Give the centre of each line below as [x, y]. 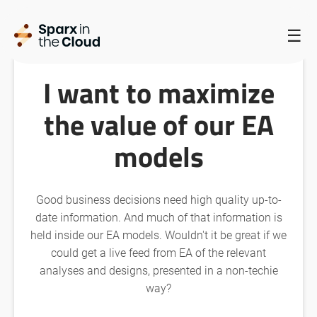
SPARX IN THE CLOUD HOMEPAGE [129, 31]
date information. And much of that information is [158, 217]
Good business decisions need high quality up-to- [158, 199]
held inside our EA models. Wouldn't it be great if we [158, 235]
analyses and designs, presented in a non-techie [158, 270]
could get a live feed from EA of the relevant [158, 252]
